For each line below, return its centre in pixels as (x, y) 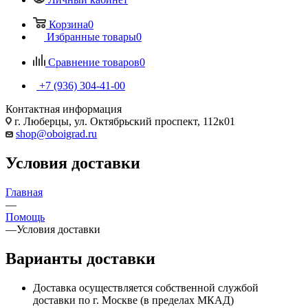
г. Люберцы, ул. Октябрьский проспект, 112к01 (123, 121)
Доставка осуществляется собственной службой (146, 287)
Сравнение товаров (94, 62)
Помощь (25, 217)
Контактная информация (64, 109)
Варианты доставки (80, 258)
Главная (24, 192)
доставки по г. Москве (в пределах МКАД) (133, 300)
